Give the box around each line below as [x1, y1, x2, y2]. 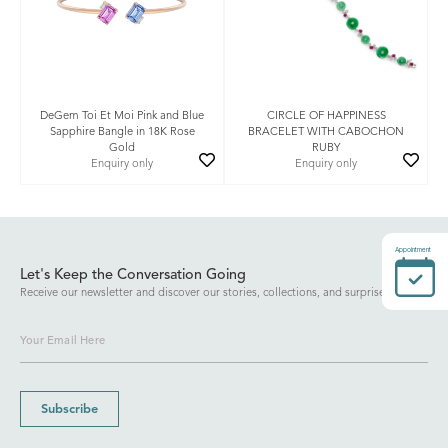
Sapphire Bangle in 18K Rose [49, 126, 195, 138]
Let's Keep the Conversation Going [20, 268, 246, 284]
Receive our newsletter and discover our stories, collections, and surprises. [20, 288, 393, 300]
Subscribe [41, 403, 98, 417]
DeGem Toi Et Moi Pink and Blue [40, 110, 204, 122]
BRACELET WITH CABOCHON [248, 126, 404, 138]
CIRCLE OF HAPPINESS [266, 110, 386, 122]
